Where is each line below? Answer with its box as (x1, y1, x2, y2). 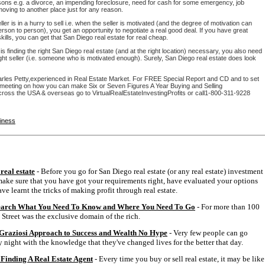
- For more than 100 (195, 202, 260, 212)
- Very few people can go (167, 228, 248, 238)
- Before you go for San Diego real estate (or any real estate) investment (35, 167, 263, 176)
